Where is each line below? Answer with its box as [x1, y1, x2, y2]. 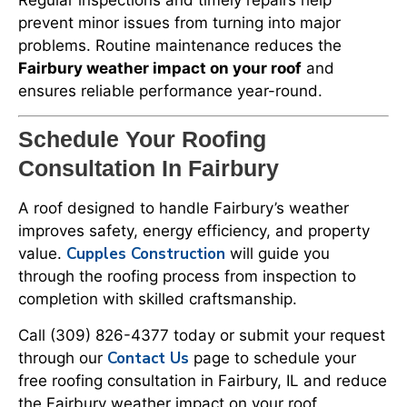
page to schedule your [189, 348, 356, 367]
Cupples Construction [66, 243, 225, 265]
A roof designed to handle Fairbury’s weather [18, 199, 349, 218]
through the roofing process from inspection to [18, 267, 356, 286]
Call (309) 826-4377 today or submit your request [18, 325, 385, 344]
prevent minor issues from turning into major [18, 13, 341, 32]
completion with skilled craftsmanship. [18, 290, 297, 309]
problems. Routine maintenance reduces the [18, 35, 342, 55]
